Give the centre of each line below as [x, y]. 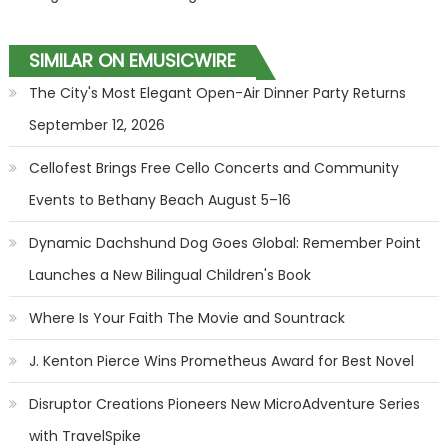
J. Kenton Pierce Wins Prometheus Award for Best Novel [221, 361]
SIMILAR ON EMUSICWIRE [132, 60]
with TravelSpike [84, 436]
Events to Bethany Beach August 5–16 [159, 200]
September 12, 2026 [96, 125]
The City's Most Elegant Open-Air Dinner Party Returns [217, 93]
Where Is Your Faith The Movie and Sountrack [186, 318]
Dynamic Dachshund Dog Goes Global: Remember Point [224, 243]
